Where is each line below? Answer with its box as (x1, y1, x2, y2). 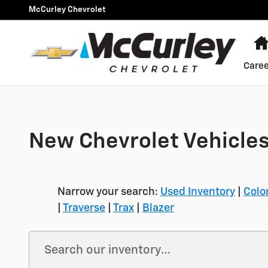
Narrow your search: (57, 187, 160, 197)
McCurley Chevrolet (29, 5, 106, 14)
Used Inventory (160, 187, 235, 197)
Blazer (142, 203, 174, 214)
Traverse (63, 203, 105, 214)
